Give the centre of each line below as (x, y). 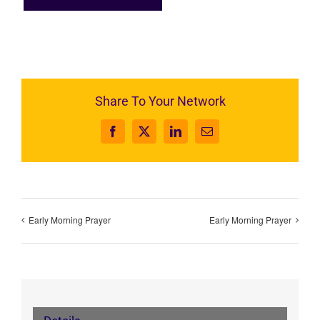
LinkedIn (195, 136)
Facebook (134, 136)
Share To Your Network (160, 101)
